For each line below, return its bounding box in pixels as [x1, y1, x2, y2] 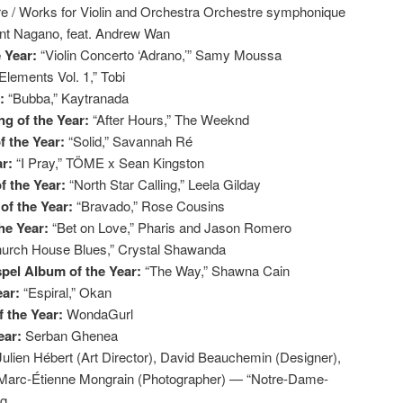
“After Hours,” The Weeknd [93, 109, 249, 129]
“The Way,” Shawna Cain [145, 260, 290, 280]
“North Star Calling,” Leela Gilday [69, 174, 261, 193]
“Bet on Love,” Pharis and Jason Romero [52, 217, 291, 237]
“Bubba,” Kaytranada [8, 87, 129, 107]
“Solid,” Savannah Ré [68, 130, 193, 150]
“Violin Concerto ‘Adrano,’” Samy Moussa [40, 44, 282, 64]
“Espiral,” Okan [23, 282, 112, 301]
